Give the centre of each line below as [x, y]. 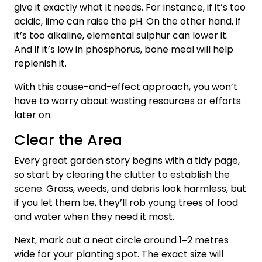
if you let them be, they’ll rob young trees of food [126, 202]
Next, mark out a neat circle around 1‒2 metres [121, 240]
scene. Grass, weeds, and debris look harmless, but [130, 188]
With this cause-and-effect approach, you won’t [126, 87]
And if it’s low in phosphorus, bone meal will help [124, 49]
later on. [33, 115]
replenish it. [40, 63]
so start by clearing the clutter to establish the [122, 174]
